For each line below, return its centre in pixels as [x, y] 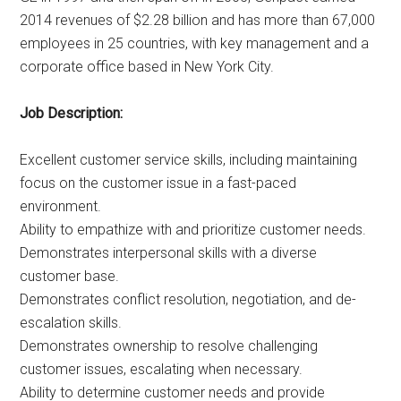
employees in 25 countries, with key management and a [195, 44]
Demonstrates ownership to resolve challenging [169, 346]
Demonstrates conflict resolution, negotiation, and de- [188, 300]
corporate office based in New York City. [147, 67]
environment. [61, 207]
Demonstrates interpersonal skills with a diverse [169, 253]
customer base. [70, 277]
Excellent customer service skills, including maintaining [189, 160]
